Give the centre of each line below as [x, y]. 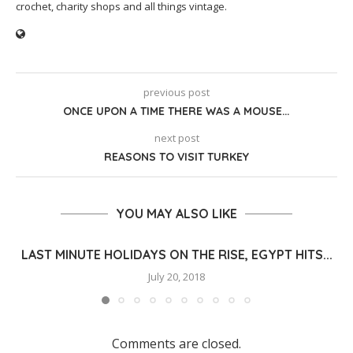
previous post [176, 93]
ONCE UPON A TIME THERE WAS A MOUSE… [176, 111]
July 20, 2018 [176, 277]
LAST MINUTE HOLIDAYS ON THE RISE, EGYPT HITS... [176, 255]
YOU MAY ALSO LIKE [176, 214]
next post [176, 138]
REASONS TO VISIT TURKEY [176, 157]
